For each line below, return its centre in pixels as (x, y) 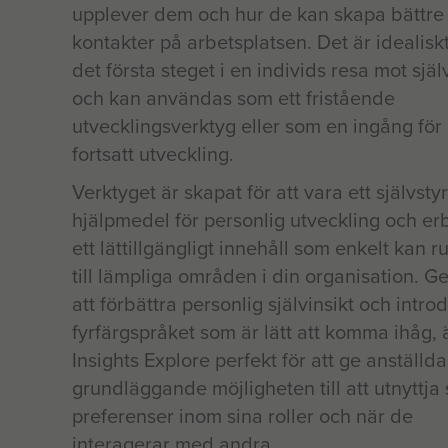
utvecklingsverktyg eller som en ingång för (257, 126)
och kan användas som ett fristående (233, 98)
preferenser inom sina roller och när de (242, 416)
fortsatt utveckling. (153, 154)
